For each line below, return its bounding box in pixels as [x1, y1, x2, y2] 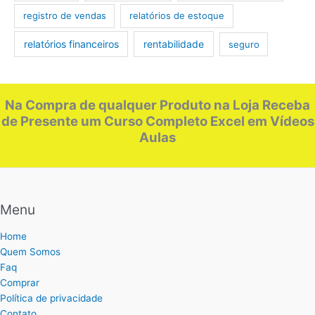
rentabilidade [143, 37, 205, 50]
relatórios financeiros [23, 37, 119, 50]
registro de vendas [22, 10, 106, 22]
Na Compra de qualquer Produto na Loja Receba [5, 96, 310, 113]
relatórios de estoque [129, 10, 225, 22]
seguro [228, 38, 259, 50]
